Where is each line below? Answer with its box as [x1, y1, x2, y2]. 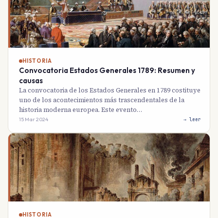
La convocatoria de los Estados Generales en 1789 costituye [19, 86, 200, 94]
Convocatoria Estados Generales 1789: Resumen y [19, 66, 195, 75]
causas [19, 76, 43, 85]
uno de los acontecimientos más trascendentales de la [19, 96, 184, 104]
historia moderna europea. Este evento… [19, 106, 142, 114]
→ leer [183, 116, 201, 123]
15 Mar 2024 [19, 116, 48, 123]
